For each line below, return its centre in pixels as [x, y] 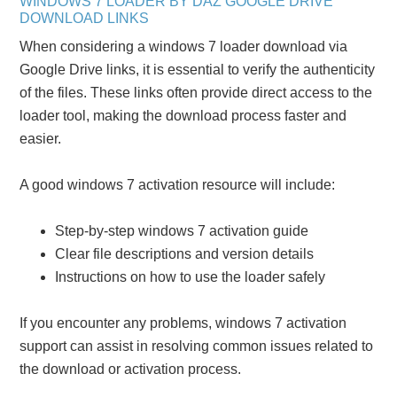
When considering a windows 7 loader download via [184, 46]
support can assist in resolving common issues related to [197, 346]
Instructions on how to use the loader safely [191, 276]
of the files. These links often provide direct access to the [196, 92]
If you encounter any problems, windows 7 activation [183, 323]
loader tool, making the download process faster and [183, 115]
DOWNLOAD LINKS [85, 18]
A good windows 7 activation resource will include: [178, 184]
